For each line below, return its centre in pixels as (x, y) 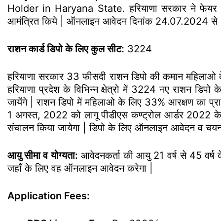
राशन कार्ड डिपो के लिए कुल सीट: (66, 49)
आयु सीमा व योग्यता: (43, 155)
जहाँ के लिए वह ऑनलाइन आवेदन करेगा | (83, 168)
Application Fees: (49, 196)
